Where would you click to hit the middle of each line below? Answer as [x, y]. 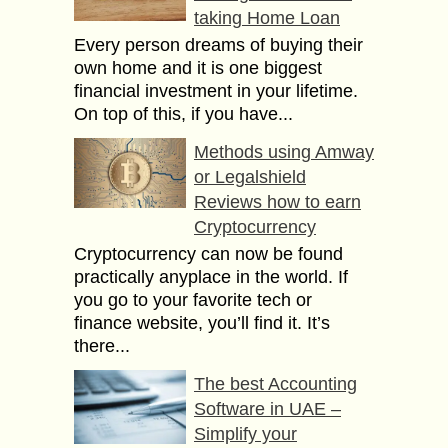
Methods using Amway [284, 151]
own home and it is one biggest [198, 67]
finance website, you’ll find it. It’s [202, 322]
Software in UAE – [267, 408]
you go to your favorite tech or [193, 299]
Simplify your [245, 433]
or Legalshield [250, 176]
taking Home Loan [267, 17]
